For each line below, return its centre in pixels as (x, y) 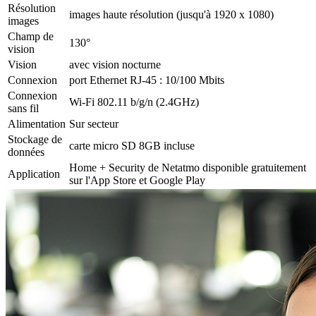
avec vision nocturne (115, 64)
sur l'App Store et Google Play (137, 180)
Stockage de (35, 139)
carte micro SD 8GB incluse (132, 145)
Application (34, 174)
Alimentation (37, 123)
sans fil (23, 108)
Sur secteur (94, 123)
